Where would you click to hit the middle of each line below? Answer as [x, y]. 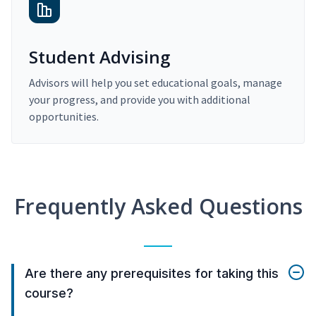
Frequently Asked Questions [158, 207]
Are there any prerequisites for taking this [152, 274]
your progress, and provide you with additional [140, 100]
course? [49, 293]
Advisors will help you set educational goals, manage [156, 83]
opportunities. [64, 117]
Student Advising [99, 57]
